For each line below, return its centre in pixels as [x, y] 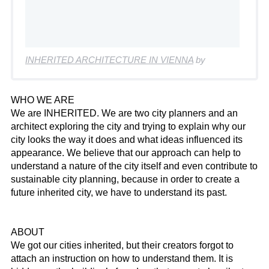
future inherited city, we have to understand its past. [119, 192]
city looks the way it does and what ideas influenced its [126, 139]
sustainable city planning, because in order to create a [125, 179]
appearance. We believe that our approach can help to [125, 153]
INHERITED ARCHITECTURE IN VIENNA [109, 59]
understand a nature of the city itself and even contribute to [134, 166]
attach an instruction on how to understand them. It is [122, 258]
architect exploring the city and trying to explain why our [128, 126]
